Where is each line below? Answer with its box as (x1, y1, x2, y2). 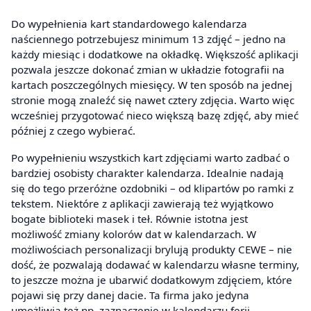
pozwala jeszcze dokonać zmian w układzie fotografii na (11, 62, 285, 76)
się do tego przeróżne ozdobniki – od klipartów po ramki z (11, 181, 294, 196)
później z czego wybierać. (11, 123, 135, 137)
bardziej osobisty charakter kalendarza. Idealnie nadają (11, 166, 284, 180)
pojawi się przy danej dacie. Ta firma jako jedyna (11, 288, 249, 303)
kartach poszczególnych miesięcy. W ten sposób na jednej (11, 77, 292, 92)
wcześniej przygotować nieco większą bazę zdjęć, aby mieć (11, 108, 299, 122)
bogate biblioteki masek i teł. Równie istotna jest (11, 212, 248, 226)
